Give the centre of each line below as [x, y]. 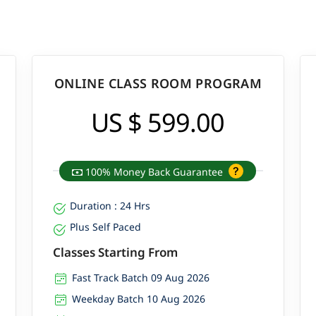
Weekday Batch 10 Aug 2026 [139, 298]
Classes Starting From [116, 252]
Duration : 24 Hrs [110, 205]
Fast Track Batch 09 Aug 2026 [141, 277]
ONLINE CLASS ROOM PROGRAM [158, 83]
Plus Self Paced [106, 226]
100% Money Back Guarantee [154, 171]
